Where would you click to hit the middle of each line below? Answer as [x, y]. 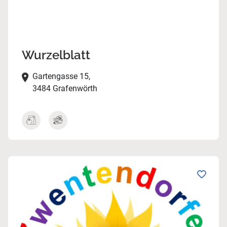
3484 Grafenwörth [65, 89]
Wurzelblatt [56, 55]
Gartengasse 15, [61, 77]
